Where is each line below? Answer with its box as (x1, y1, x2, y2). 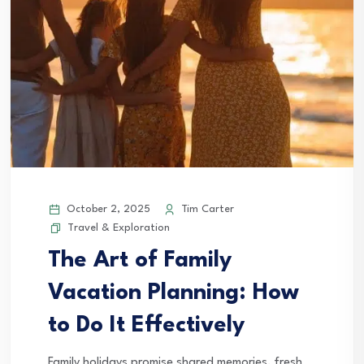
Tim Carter (178, 204, 234, 215)
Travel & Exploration (67, 223, 170, 234)
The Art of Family (48, 249, 232, 273)
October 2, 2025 (63, 204, 150, 215)
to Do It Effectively (48, 314, 245, 338)
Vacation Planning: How (48, 282, 299, 305)
